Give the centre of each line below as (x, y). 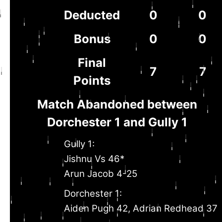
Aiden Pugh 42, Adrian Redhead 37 (141, 208)
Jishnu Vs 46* (94, 159)
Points (92, 81)
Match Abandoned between (117, 104)
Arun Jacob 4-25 (101, 174)
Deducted (92, 15)
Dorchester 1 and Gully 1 (117, 122)
